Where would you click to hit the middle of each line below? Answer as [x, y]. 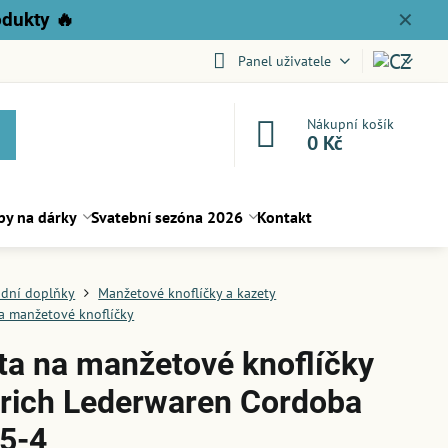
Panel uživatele [284, 60]
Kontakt [285, 217]
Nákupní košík [351, 124]
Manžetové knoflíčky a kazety [187, 293]
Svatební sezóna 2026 [167, 217]
